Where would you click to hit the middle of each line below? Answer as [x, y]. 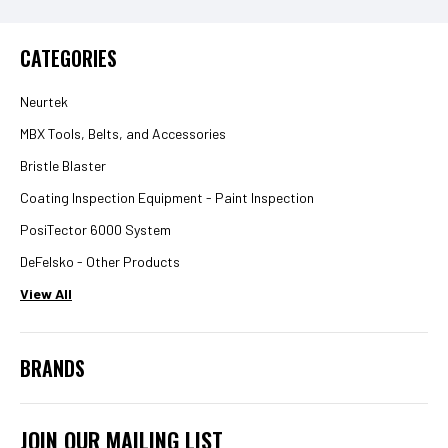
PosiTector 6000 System [95, 229]
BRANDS [52, 368]
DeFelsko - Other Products [100, 261]
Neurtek [44, 101]
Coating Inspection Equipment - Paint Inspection [167, 197]
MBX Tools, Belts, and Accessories [123, 133]
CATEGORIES [68, 58]
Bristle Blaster [63, 165]
